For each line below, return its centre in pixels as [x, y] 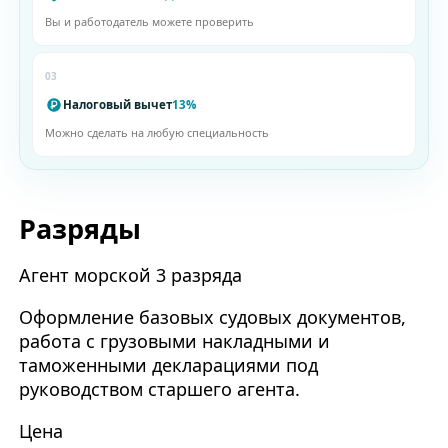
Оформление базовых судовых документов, [212, 317]
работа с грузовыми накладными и [174, 341]
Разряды [79, 228]
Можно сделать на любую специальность [156, 133]
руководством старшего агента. [159, 389]
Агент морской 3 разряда [130, 275]
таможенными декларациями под [168, 365]
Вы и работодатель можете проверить [149, 22]
